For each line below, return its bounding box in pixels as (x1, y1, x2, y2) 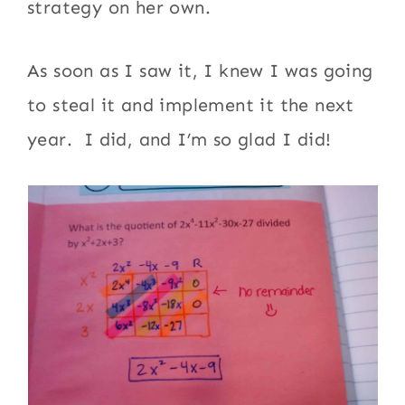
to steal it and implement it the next (27, 94, 354, 116)
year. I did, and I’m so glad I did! (27, 128, 332, 150)
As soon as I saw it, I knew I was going (27, 60, 373, 81)
